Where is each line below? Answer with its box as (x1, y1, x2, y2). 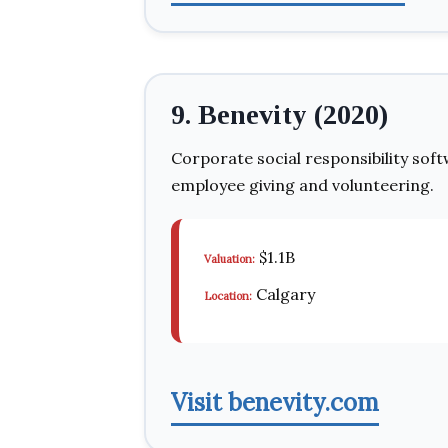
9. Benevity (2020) (171, 99, 388, 130)
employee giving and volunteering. (171, 175, 434, 195)
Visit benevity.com (171, 387, 379, 418)
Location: (204, 289, 252, 303)
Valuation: (204, 252, 255, 266)
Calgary (252, 284, 315, 304)
